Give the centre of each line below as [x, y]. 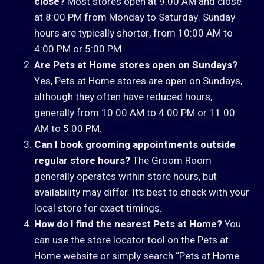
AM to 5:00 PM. [68, 129]
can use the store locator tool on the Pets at [131, 240]
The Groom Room [171, 161]
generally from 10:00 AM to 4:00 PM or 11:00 [135, 113]
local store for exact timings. [98, 209]
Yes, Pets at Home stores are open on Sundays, [138, 81]
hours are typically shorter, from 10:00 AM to [133, 34]
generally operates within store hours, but [126, 177]
